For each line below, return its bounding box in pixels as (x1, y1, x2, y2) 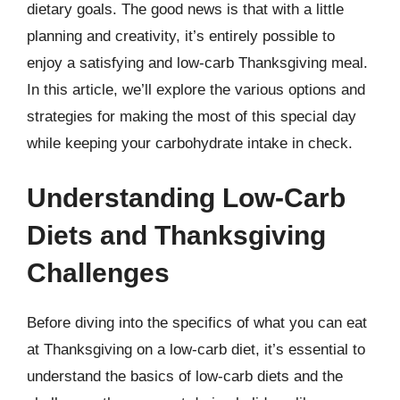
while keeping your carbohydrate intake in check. (27, 134, 353, 152)
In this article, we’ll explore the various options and (27, 80, 365, 98)
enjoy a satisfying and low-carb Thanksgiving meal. (27, 54, 368, 71)
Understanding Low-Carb (27, 183, 346, 212)
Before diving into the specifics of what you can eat (27, 314, 367, 331)
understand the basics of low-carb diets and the (27, 368, 343, 385)
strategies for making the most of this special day (27, 107, 356, 125)
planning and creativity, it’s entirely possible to (27, 27, 335, 45)
